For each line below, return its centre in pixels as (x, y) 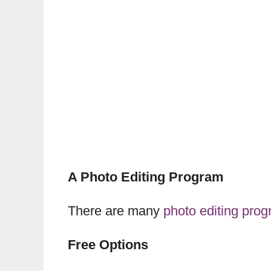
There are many (116, 211)
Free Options (108, 245)
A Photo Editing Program (146, 177)
